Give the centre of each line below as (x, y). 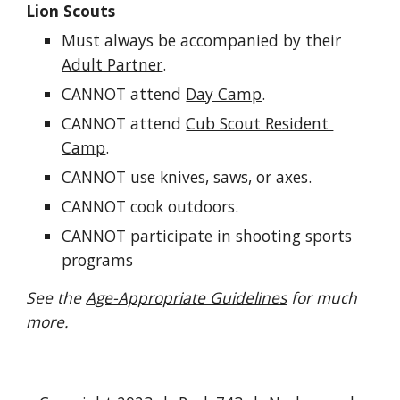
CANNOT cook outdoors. (150, 206)
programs (98, 260)
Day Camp (224, 94)
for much (322, 297)
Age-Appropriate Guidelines (187, 297)
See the (56, 297)
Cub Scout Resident (258, 123)
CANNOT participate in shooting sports (207, 236)
